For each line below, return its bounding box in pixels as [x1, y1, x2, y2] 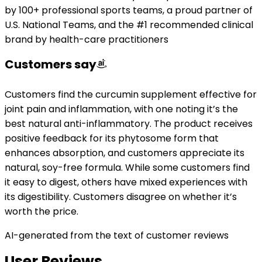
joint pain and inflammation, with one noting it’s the [5, 102, 238, 116]
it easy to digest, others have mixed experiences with [5, 175, 247, 189]
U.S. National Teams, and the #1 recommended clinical [5, 18, 253, 32]
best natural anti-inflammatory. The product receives [5, 117, 253, 130]
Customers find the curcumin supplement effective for [5, 88, 257, 101]
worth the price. [5, 205, 78, 218]
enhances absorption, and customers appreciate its [5, 146, 244, 160]
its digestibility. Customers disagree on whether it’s [5, 190, 237, 204]
